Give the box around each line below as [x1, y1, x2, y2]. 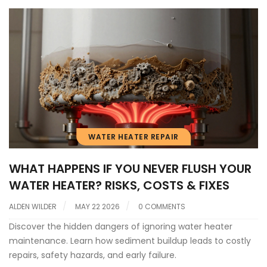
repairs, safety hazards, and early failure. [9, 249, 176, 262]
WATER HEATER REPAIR [88, 132, 179, 142]
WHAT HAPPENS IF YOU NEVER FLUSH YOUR [9, 160, 252, 178]
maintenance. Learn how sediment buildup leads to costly [9, 235, 251, 247]
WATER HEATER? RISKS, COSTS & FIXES [9, 177, 229, 194]
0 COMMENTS [138, 201, 185, 212]
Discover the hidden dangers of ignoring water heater [9, 221, 232, 233]
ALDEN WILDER [9, 201, 57, 212]
